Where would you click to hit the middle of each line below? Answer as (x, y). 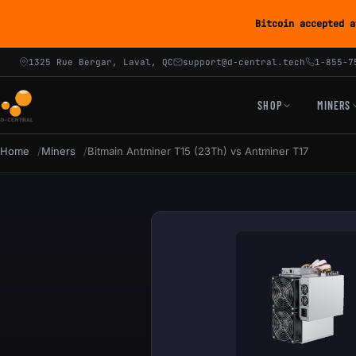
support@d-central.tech (244, 62)
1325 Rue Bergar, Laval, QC (101, 62)
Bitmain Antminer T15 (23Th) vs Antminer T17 (198, 151)
